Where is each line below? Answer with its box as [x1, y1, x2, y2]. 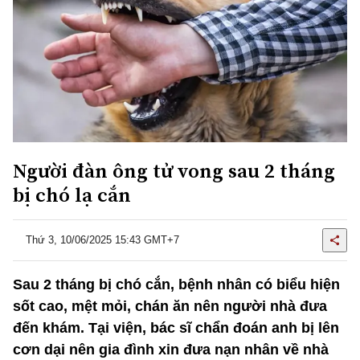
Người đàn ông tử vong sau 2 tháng [13, 156, 335, 184]
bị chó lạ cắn [13, 180, 131, 208]
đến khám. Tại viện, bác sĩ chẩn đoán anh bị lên [13, 319, 339, 336]
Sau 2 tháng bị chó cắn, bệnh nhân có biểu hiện [13, 276, 340, 292]
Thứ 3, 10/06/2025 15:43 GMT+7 [26, 234, 179, 247]
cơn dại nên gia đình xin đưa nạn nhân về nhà [13, 341, 329, 358]
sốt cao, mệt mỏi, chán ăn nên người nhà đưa [13, 297, 327, 314]
